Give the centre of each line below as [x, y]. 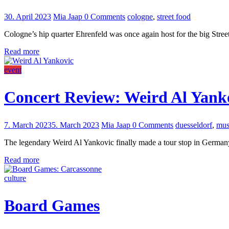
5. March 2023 [75, 125]
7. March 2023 [28, 125]
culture [15, 178]
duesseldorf [194, 125]
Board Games [52, 206]
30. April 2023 [28, 16]
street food [174, 16]
